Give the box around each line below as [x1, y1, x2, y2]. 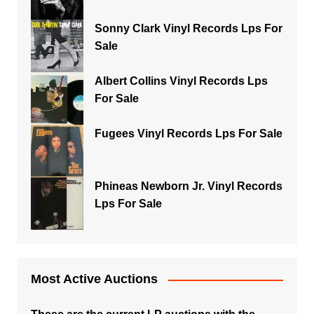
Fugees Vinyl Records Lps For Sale [94, 128, 282, 139]
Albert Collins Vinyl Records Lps [94, 75, 268, 87]
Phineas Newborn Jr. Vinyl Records [94, 180, 282, 192]
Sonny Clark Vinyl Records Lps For [94, 22, 282, 34]
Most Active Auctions [30, 272, 158, 286]
